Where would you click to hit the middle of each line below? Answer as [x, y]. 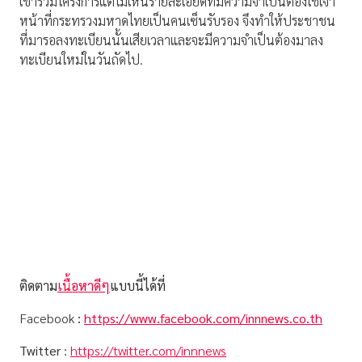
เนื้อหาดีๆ [84, 286]
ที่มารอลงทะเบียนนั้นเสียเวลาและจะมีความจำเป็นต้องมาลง [171, 40]
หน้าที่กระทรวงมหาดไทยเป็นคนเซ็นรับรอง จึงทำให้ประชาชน [177, 21]
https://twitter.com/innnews [148, 351]
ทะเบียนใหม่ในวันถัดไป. [81, 60]
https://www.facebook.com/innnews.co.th [203, 318]
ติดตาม [38, 286]
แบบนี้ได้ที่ [138, 286]
